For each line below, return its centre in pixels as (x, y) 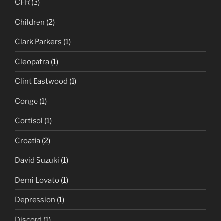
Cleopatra (32, 61)
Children (30, 22)
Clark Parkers (38, 42)
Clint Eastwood (41, 81)
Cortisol (29, 121)
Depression (35, 200)
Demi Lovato (37, 180)
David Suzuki (37, 160)
